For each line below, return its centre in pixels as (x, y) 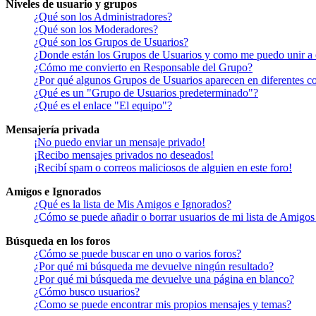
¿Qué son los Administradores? (103, 17)
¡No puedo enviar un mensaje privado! (120, 142)
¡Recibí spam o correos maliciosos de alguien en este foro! (163, 168)
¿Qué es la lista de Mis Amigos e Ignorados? (133, 205)
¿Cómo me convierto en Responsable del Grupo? (143, 68)
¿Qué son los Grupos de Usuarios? (111, 42)
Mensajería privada (53, 130)
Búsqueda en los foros (58, 241)
